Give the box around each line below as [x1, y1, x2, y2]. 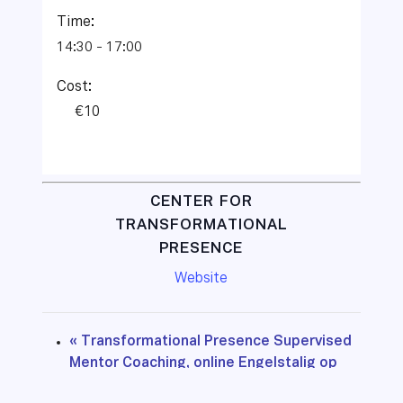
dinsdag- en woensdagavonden [68, 379, 284, 392]
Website [175, 273, 228, 286]
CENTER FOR [149, 195, 253, 210]
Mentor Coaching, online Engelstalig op [68, 357, 337, 371]
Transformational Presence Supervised [76, 336, 352, 349]
